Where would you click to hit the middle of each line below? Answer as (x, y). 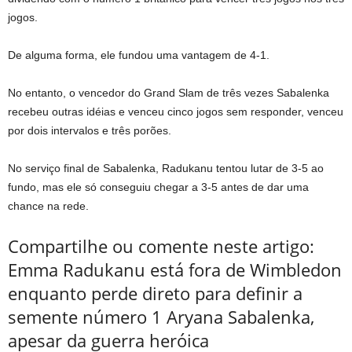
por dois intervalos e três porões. (90, 130)
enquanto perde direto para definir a (155, 293)
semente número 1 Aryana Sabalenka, (161, 317)
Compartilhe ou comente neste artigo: (161, 246)
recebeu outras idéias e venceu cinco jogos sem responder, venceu (176, 112)
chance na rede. (48, 206)
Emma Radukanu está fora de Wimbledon (175, 269)
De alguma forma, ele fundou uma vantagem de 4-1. (139, 55)
